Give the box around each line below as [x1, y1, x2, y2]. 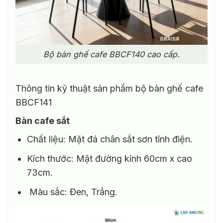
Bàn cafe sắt [15, 115, 72, 126]
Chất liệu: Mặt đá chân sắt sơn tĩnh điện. [27, 134, 193, 145]
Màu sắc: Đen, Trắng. [27, 186, 118, 197]
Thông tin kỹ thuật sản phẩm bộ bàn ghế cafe [15, 83, 203, 94]
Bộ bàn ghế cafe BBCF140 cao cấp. [43, 49, 180, 59]
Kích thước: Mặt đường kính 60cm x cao [27, 153, 193, 164]
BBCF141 [15, 97, 52, 108]
